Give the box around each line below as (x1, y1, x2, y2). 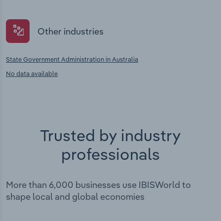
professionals (61, 144, 160, 164)
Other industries (37, 25, 104, 37)
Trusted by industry (40, 125, 181, 146)
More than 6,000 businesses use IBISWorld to (6, 179, 191, 191)
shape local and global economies (6, 191, 145, 203)
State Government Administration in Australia (6, 55, 138, 64)
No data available (6, 70, 58, 78)
